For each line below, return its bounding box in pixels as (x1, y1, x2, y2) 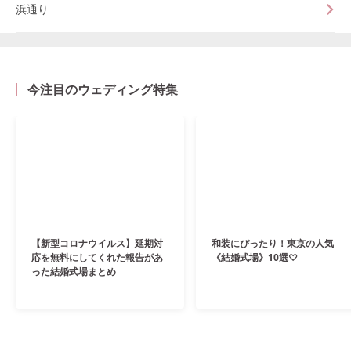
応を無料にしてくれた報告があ (31, 251, 163, 265)
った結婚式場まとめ (31, 265, 116, 279)
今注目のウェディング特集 (27, 80, 178, 98)
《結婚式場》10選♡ (212, 251, 299, 265)
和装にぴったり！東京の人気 (212, 237, 335, 251)
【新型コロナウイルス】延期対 (31, 237, 163, 251)
